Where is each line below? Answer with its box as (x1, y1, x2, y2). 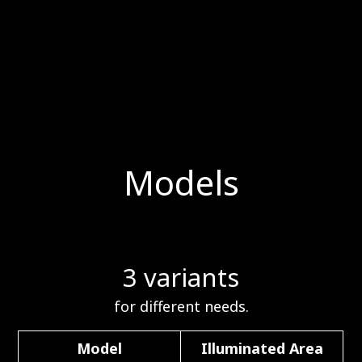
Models (123, 159, 239, 205)
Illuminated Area (200, 339, 323, 358)
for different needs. (113, 297, 249, 316)
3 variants (90, 260, 271, 294)
